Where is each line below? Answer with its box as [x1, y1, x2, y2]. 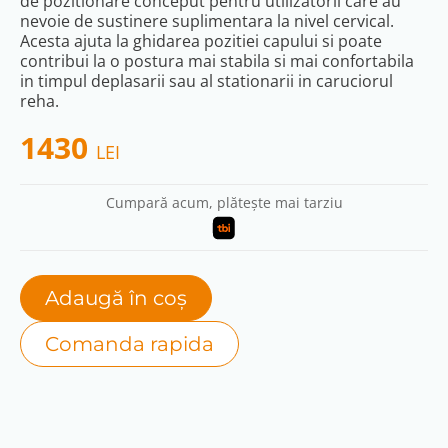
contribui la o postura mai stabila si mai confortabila [20, 50, 414, 72]
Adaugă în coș [45, 286, 187, 310]
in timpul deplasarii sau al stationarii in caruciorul [20, 70, 393, 92]
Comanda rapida [45, 332, 214, 356]
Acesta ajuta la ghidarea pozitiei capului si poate [20, 30, 382, 52]
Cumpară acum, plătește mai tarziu [105, 193, 343, 212]
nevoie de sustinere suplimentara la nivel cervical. [20, 10, 394, 32]
